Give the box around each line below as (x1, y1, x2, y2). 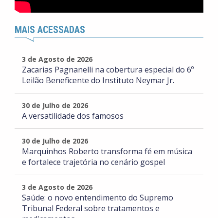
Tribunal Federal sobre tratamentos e (22, 203, 160, 214)
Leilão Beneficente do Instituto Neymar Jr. (22, 75, 174, 86)
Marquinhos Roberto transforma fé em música (22, 146, 192, 157)
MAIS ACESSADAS (15, 24, 85, 36)
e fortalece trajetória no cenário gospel (22, 157, 165, 168)
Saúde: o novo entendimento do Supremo (22, 192, 173, 203)
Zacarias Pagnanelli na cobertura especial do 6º (22, 64, 194, 75)
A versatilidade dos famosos (22, 110, 124, 122)
